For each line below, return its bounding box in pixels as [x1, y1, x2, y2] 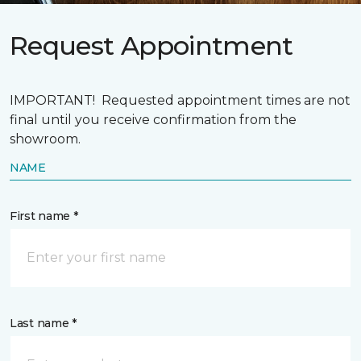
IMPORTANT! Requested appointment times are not [10, 93, 351, 108]
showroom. [10, 131, 81, 147]
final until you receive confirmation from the [10, 112, 297, 127]
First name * [10, 209, 78, 223]
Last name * [10, 316, 77, 330]
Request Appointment [10, 30, 293, 61]
